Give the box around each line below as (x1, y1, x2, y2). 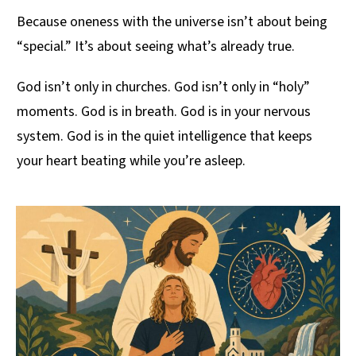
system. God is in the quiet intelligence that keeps (17, 126, 312, 146)
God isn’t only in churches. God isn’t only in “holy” (17, 76, 310, 97)
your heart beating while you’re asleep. (17, 150, 246, 171)
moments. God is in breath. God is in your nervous (17, 101, 311, 122)
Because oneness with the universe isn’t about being (17, 11, 327, 32)
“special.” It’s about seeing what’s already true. (17, 36, 295, 56)
